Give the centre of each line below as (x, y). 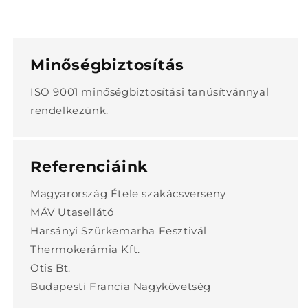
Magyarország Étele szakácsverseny (128, 194)
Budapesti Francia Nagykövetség (121, 286)
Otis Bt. (51, 268)
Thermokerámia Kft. (85, 249)
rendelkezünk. (69, 110)
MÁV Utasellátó (72, 212)
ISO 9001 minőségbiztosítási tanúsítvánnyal (150, 92)
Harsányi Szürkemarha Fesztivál (119, 231)
